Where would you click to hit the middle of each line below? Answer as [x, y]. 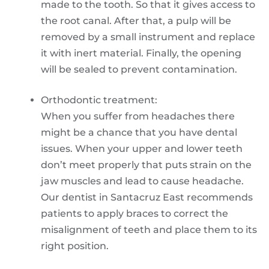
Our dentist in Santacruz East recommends [147, 197]
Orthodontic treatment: [99, 100]
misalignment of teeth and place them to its [149, 229]
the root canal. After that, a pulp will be [136, 20]
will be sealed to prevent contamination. [139, 69]
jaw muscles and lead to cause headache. [142, 181]
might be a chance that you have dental [139, 132]
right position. [75, 246]
